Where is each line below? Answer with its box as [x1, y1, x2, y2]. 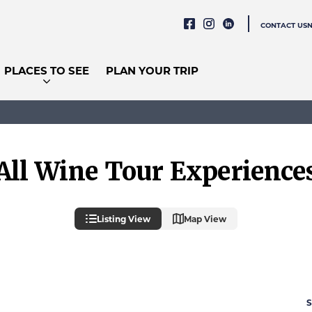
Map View [184, 213, 226, 225]
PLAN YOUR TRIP [106, 63, 198, 78]
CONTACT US [260, 20, 307, 30]
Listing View [97, 213, 150, 225]
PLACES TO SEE [4, 63, 89, 78]
